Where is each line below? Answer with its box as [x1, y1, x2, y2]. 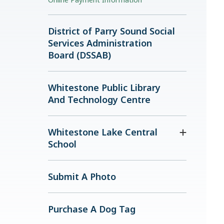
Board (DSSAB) [48, 49, 111, 61]
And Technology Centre [48, 93, 150, 105]
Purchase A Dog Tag [48, 203, 135, 215]
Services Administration [48, 37, 152, 49]
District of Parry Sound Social [48, 25, 175, 37]
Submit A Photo [48, 170, 116, 182]
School [48, 138, 76, 150]
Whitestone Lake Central [48, 126, 157, 138]
